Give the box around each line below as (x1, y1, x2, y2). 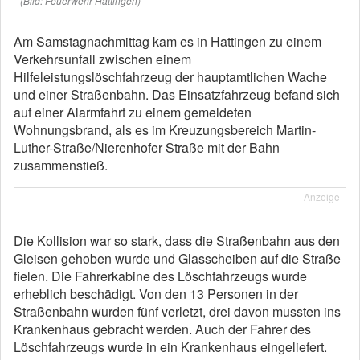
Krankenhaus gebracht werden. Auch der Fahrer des (14, 320, 311, 338)
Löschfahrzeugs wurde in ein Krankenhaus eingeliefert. (14, 337, 327, 356)
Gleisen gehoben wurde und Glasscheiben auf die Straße (14, 249, 341, 268)
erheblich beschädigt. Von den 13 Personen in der (14, 284, 298, 303)
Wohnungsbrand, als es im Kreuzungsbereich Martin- (14, 121, 316, 139)
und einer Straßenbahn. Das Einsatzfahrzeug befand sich (14, 85, 340, 104)
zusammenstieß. (14, 156, 108, 174)
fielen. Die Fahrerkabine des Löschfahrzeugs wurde (14, 267, 307, 285)
